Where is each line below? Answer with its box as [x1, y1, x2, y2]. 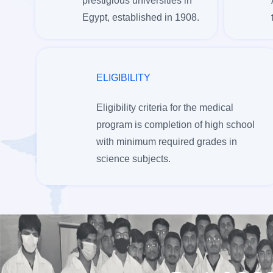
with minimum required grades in [96, 136, 238, 147]
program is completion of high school [96, 119, 255, 130]
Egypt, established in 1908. [82, 12, 199, 23]
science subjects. [96, 153, 171, 164]
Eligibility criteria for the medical [96, 102, 234, 113]
